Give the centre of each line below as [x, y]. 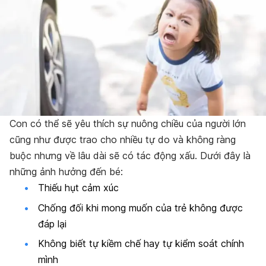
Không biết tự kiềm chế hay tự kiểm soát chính [141, 244]
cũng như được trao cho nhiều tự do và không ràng [123, 140]
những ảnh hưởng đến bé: [66, 172]
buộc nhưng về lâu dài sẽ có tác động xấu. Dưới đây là [130, 156]
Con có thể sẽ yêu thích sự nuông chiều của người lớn [128, 124]
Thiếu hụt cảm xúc [78, 188]
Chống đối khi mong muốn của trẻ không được [140, 208]
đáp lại [52, 224]
